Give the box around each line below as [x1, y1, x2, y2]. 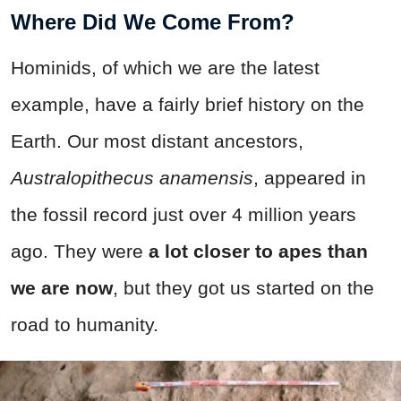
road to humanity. [11, 313, 158, 335]
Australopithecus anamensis [11, 166, 253, 188]
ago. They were [11, 240, 143, 261]
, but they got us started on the [113, 277, 374, 298]
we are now [11, 277, 113, 298]
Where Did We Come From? [11, 9, 294, 34]
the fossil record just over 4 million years [11, 203, 356, 225]
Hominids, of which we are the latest [11, 56, 320, 78]
